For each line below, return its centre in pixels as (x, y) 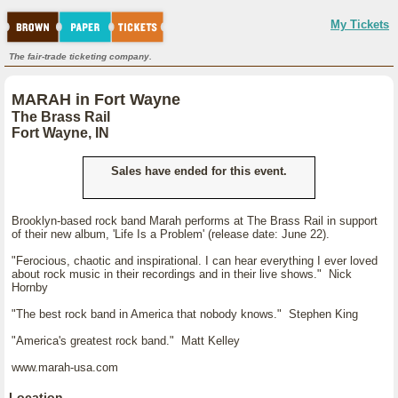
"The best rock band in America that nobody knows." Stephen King (188, 314)
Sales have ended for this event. (199, 171)
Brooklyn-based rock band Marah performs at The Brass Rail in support (195, 221)
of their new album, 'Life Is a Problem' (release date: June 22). (171, 234)
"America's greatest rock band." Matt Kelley (126, 341)
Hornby (33, 287)
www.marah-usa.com (65, 367)
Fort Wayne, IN (60, 133)
